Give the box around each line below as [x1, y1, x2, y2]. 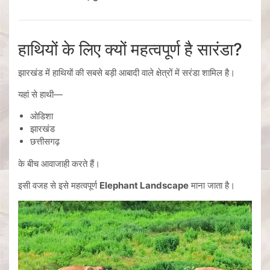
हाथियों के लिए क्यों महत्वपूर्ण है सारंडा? [18, 39, 242, 60]
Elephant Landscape [99, 180, 189, 192]
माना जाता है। [189, 180, 235, 192]
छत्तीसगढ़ [30, 136, 60, 148]
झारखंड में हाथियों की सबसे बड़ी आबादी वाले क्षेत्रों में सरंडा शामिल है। [18, 67, 235, 79]
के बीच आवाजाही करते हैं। [18, 158, 100, 170]
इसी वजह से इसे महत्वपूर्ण [18, 180, 99, 192]
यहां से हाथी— [18, 89, 63, 101]
